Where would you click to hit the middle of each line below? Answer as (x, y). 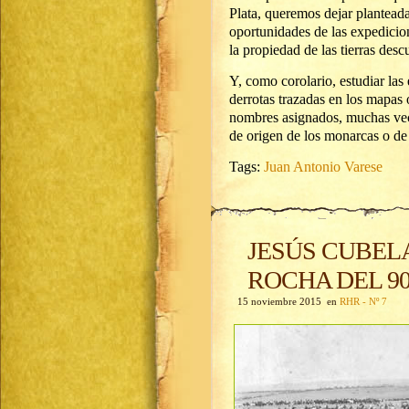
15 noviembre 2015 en (284, 301)
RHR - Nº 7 (363, 301)
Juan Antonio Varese (323, 166)
